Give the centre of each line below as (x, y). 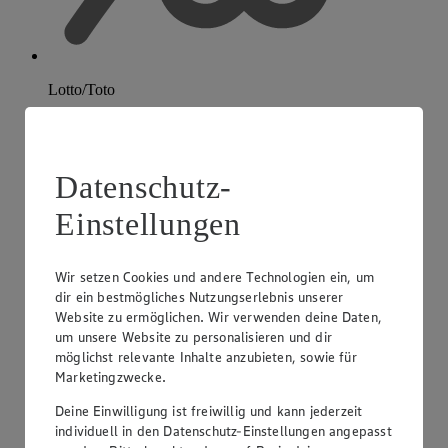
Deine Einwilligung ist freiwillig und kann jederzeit (209, 410)
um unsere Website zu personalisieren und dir (193, 336)
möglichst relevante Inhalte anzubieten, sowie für (206, 356)
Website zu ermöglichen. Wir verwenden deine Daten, (218, 316)
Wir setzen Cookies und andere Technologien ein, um (214, 276)
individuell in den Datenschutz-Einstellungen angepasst (223, 430)
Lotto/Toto (81, 89)
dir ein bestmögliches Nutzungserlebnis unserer (199, 296)
